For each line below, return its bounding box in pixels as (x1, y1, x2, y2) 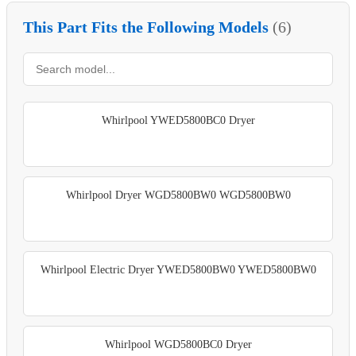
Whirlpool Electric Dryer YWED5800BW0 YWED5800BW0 (40, 263, 316, 276)
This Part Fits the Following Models (23, 17, 273, 36)
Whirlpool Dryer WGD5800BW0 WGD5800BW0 (65, 188, 291, 201)
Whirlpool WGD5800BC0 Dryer (104, 338, 252, 350)
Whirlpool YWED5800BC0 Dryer (101, 114, 255, 126)
